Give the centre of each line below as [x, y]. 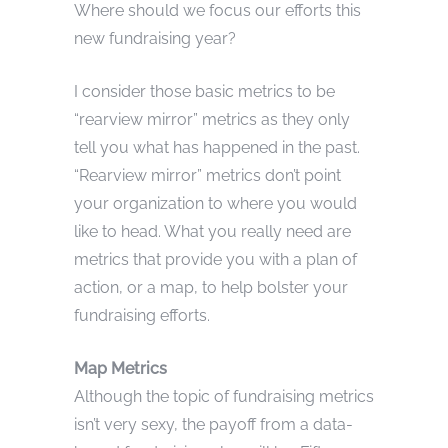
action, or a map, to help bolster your [211, 287]
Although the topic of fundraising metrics [224, 396]
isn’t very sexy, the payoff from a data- [213, 424]
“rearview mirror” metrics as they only [212, 119]
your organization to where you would [215, 203]
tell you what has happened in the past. [217, 147]
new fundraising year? [155, 38]
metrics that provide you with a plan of [215, 259]
